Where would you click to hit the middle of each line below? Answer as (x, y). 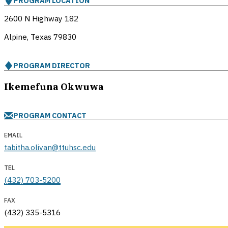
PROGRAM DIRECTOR (52, 66)
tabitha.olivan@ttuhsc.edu (50, 147)
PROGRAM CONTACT (50, 115)
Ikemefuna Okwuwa (54, 86)
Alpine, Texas (29, 37)
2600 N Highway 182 (41, 19)
